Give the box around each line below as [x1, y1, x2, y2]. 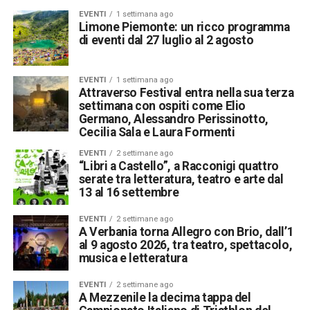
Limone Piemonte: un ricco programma [78, 20, 290, 35]
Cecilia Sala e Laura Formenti [78, 125, 235, 140]
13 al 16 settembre [78, 185, 179, 200]
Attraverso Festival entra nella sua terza [78, 86, 294, 100]
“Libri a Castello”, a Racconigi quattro [78, 159, 279, 174]
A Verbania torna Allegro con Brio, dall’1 [78, 225, 294, 239]
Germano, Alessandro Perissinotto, [78, 112, 269, 127]
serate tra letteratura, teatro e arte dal [78, 172, 284, 187]
